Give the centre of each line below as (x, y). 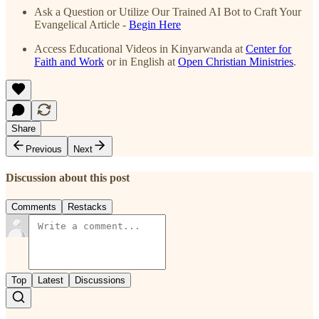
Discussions (100, 281)
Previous (44, 149)
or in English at (141, 61)
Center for (268, 48)
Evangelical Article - (82, 24)
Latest (51, 281)
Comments (34, 207)
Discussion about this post (68, 178)
